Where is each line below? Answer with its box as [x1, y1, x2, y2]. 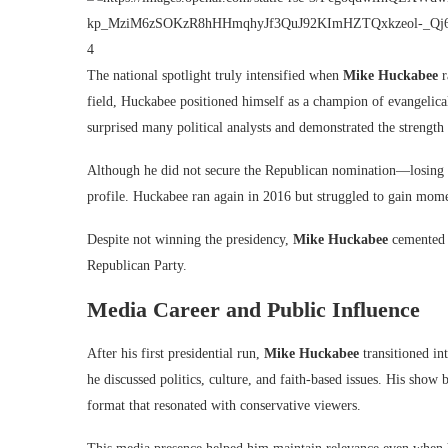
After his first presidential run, [87, 346, 264, 361]
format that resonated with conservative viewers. [87, 398, 361, 413]
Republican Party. [87, 258, 187, 273]
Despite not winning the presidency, [87, 232, 293, 247]
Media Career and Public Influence [87, 297, 420, 322]
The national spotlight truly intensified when [87, 68, 343, 83]
